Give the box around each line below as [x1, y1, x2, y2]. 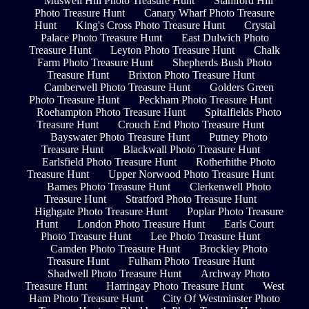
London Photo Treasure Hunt [77, 218, 205, 230]
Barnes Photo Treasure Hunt [46, 181, 170, 193]
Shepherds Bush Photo [172, 57, 272, 69]
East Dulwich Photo [181, 32, 269, 44]
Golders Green [209, 81, 274, 94]
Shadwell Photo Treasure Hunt [48, 268, 181, 280]
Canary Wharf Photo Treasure [144, 7, 275, 19]
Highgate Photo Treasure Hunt [34, 206, 168, 218]
